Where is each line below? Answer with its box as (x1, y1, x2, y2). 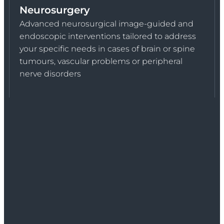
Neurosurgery (19, 3, 90, 16)
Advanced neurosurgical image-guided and (19, 18, 193, 28)
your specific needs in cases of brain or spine (19, 43, 195, 53)
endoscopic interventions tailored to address (19, 31, 196, 41)
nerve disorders (19, 68, 81, 78)
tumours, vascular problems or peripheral (19, 56, 182, 66)
